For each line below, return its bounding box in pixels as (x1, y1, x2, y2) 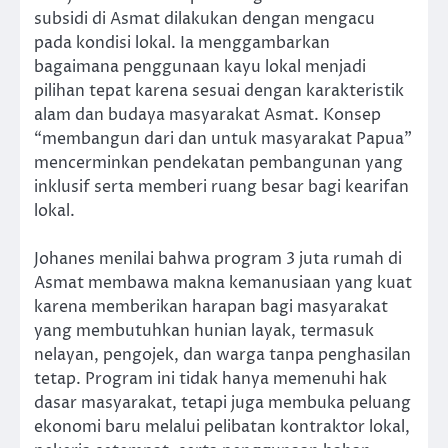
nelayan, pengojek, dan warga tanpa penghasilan (34, 343, 411, 366)
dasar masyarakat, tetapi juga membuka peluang (34, 391, 411, 414)
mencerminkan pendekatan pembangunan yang (34, 151, 403, 174)
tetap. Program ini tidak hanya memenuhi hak (34, 367, 387, 390)
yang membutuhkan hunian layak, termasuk (34, 319, 374, 342)
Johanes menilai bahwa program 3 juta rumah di (34, 247, 402, 270)
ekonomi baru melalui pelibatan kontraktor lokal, (34, 415, 410, 438)
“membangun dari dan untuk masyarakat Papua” (34, 127, 412, 150)
